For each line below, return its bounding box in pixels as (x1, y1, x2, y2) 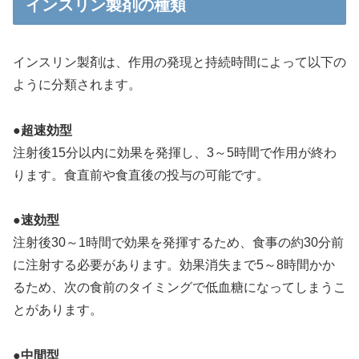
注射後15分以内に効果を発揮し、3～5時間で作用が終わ (13, 145, 337, 159)
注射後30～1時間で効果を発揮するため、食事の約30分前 (13, 236, 344, 250)
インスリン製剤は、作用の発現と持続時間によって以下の (13, 54, 346, 69)
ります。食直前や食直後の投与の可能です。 (13, 167, 269, 182)
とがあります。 (13, 303, 103, 317)
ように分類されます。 (13, 77, 141, 91)
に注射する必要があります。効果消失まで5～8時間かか (13, 258, 335, 272)
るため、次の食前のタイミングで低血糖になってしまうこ (13, 280, 346, 295)
